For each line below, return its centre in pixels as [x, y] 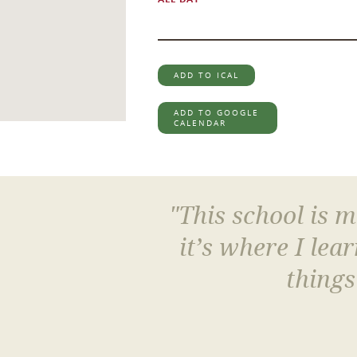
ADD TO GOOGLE [216, 113]
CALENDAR [200, 123]
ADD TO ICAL [206, 75]
